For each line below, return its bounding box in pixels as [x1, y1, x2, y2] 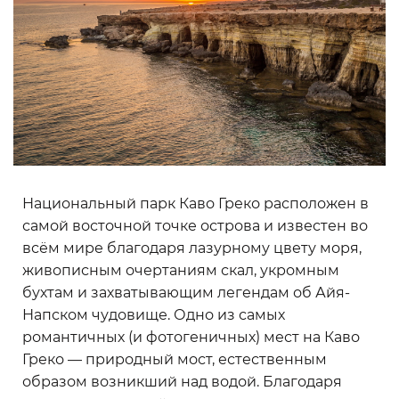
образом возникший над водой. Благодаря [22, 373, 342, 390]
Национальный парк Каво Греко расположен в [22, 195, 369, 212]
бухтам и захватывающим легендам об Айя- [22, 284, 350, 301]
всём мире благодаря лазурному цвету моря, [22, 240, 362, 256]
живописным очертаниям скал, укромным [22, 262, 339, 279]
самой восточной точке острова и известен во [22, 217, 368, 234]
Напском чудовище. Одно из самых [22, 306, 285, 323]
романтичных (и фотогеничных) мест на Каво [22, 329, 360, 346]
